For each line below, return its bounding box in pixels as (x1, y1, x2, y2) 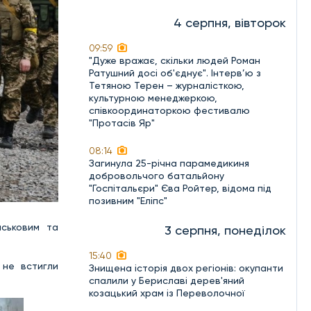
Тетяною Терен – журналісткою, (89, 80, 244, 91)
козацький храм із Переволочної (89, 287, 245, 299)
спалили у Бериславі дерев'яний (89, 275, 244, 286)
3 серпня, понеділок (165, 223, 286, 237)
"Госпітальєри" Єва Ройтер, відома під (89, 183, 271, 194)
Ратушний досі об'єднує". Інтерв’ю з (89, 67, 261, 78)
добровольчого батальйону (89, 170, 224, 181)
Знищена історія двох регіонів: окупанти (89, 262, 283, 274)
